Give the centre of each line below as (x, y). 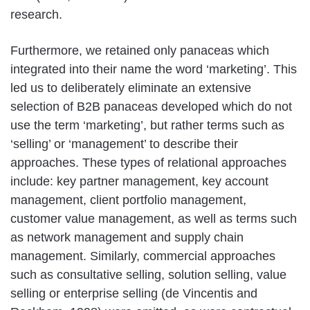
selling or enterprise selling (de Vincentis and (134, 293)
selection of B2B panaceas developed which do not (151, 106)
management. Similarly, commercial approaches (143, 256)
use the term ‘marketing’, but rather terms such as (147, 125)
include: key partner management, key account (139, 181)
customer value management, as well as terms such (154, 218)
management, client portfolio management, (128, 200)
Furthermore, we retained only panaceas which (140, 50)
